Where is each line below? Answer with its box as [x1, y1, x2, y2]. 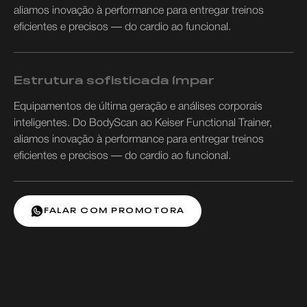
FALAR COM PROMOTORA [44, 204, 185, 216]
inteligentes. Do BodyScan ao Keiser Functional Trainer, [14, 118, 272, 128]
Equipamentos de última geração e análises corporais [14, 101, 262, 112]
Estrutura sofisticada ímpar [14, 68, 214, 88]
